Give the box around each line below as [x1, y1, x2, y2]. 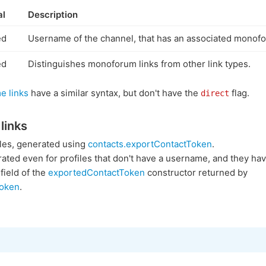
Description [28, 9, 78, 20]
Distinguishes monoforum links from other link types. [28, 58, 251, 69]
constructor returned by [145, 167, 248, 178]
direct [201, 88, 229, 98]
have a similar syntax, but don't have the [28, 87, 201, 99]
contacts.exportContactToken [88, 138, 212, 150]
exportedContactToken [48, 167, 145, 178]
